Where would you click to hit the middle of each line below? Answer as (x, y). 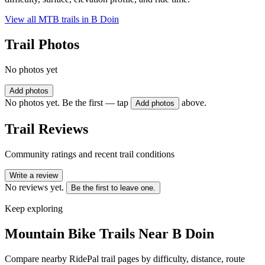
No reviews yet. (34, 187)
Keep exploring (34, 208)
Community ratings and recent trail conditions (90, 154)
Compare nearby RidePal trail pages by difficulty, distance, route (125, 258)
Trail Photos (42, 45)
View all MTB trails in (48, 20)
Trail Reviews (46, 129)
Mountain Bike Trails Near (88, 233)
